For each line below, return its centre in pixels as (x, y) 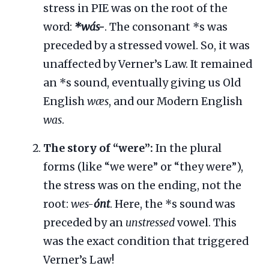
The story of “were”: (98, 148)
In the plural (187, 148)
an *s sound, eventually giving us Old (142, 83)
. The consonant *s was (166, 27)
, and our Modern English (176, 101)
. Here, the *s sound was (173, 204)
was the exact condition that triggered (146, 241)
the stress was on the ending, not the (142, 185)
